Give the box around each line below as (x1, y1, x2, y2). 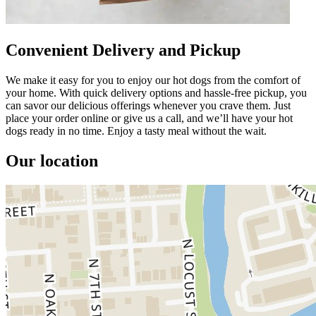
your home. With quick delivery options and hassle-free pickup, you (6, 86, 307, 99)
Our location (6, 151, 98, 170)
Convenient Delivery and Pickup (6, 40, 241, 59)
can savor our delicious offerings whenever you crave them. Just (6, 99, 291, 111)
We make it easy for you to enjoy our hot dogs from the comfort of (6, 73, 300, 86)
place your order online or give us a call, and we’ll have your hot (6, 111, 293, 124)
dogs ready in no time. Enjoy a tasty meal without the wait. (6, 124, 267, 137)
